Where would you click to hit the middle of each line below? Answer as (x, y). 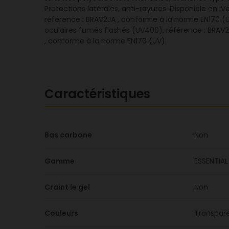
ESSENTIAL (211, 161)
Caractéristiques (97, 94)
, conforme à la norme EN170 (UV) (105, 41)
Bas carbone (68, 135)
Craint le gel (67, 187)
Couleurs (61, 213)
